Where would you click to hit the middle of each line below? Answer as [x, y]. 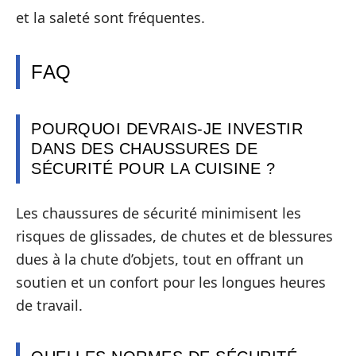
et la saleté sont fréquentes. [110, 18]
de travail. [49, 305]
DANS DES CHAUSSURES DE [144, 149]
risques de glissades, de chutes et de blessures [174, 236]
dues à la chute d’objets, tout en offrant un [160, 259]
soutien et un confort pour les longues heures [171, 282]
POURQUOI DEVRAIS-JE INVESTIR [167, 129]
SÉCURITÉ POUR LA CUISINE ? [153, 169]
